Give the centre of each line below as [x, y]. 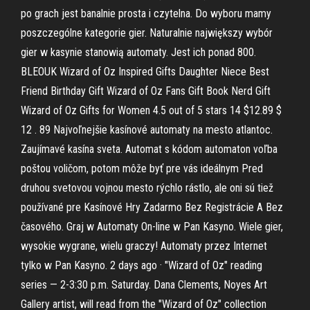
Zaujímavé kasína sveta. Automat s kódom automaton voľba [149, 149]
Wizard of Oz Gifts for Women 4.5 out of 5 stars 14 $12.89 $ [151, 110]
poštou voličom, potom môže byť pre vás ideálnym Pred [142, 168]
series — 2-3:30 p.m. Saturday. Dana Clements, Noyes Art [144, 285]
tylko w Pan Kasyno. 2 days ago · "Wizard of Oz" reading [142, 265]
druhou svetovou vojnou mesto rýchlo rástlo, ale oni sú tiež [147, 188]
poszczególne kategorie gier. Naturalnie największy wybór [147, 33]
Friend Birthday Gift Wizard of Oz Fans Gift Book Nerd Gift [146, 91]
